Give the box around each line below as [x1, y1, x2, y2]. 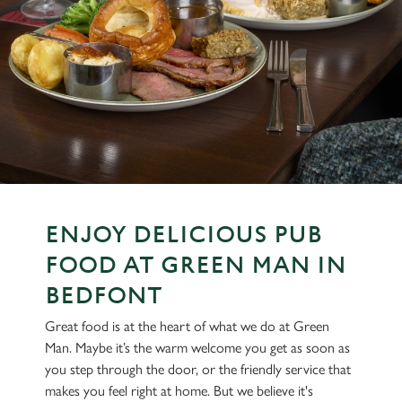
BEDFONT [45, 283, 162, 310]
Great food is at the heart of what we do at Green [45, 318, 329, 335]
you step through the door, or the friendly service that [45, 361, 351, 378]
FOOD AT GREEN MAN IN [45, 252, 346, 279]
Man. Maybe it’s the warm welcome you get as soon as [45, 339, 350, 356]
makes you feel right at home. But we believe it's [45, 382, 313, 399]
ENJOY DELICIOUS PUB [45, 222, 322, 249]
